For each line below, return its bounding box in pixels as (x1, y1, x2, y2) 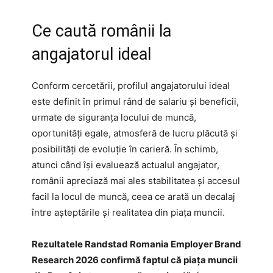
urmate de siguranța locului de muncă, (32, 111, 196, 123)
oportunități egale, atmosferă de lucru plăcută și (32, 127, 238, 139)
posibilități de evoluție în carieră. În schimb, (32, 143, 218, 155)
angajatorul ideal (32, 44, 151, 64)
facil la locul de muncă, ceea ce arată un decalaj (32, 190, 235, 202)
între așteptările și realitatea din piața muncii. (32, 206, 225, 218)
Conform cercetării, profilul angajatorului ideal (32, 79, 230, 91)
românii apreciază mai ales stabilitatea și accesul (32, 174, 240, 186)
